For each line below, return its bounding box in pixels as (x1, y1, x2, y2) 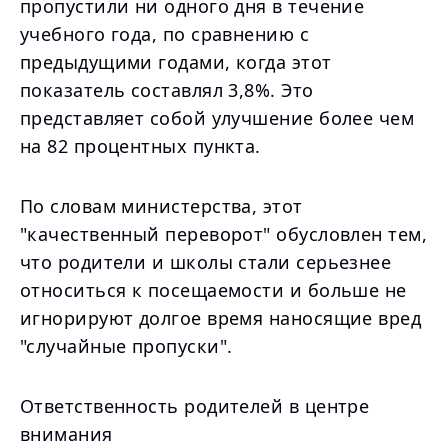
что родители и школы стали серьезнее (20, 250, 392, 274)
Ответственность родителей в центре (20, 394, 370, 418)
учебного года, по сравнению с (20, 22, 310, 46)
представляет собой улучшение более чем (20, 106, 415, 130)
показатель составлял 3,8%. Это (20, 78, 314, 102)
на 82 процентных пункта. (20, 134, 261, 158)
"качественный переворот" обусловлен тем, (20, 222, 428, 246)
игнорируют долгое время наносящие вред (20, 306, 422, 330)
